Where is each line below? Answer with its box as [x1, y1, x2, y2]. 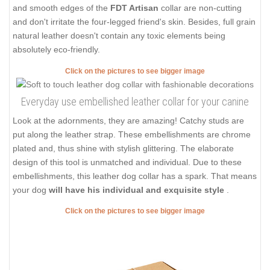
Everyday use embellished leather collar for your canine [21, 95, 249, 108]
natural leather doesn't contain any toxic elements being [13, 31, 225, 41]
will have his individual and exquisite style [49, 184, 227, 195]
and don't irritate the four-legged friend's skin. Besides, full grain [13, 17, 256, 27]
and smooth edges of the [13, 3, 110, 13]
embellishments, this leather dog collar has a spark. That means [13, 171, 257, 181]
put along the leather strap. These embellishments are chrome [13, 129, 251, 139]
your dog [13, 184, 49, 195]
